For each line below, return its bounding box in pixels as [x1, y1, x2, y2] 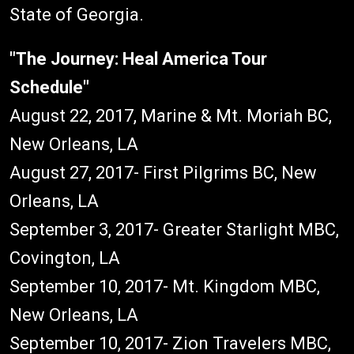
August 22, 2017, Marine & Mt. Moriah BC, [9, 106, 332, 126]
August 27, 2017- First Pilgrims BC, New [9, 163, 317, 183]
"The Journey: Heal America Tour [9, 49, 267, 69]
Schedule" [9, 77, 89, 97]
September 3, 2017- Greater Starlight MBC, [9, 220, 339, 239]
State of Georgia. [9, 5, 144, 24]
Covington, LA [9, 248, 124, 268]
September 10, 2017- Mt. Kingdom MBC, [9, 277, 320, 296]
